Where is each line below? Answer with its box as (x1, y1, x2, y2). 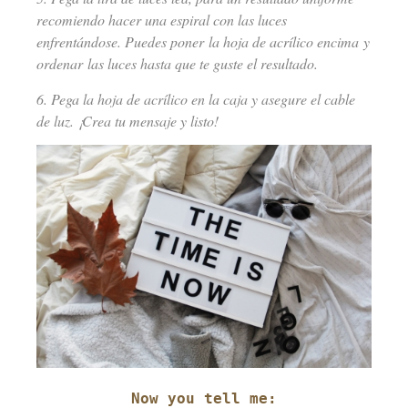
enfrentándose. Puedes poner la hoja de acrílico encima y (36, 32, 370, 52)
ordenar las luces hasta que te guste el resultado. (36, 54, 318, 74)
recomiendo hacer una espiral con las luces (36, 10, 287, 30)
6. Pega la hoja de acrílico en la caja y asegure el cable (36, 88, 355, 108)
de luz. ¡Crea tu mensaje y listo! (36, 110, 219, 130)
